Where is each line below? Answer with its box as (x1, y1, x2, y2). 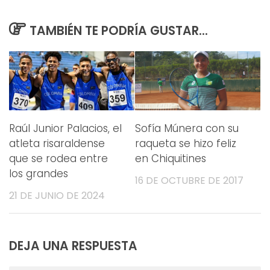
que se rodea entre (9, 151, 108, 166)
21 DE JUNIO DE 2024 (9, 189, 105, 203)
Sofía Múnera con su (135, 121, 239, 136)
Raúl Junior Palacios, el (9, 121, 122, 136)
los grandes (9, 166, 68, 181)
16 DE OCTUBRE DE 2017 (135, 174, 243, 188)
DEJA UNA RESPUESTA (9, 237, 137, 255)
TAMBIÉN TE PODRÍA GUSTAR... (29, 22, 208, 40)
